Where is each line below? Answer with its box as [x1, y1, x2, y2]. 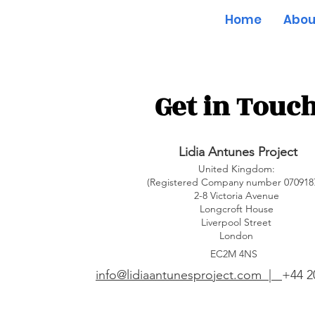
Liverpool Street [201, 216, 271, 229]
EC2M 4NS [210, 247, 263, 260]
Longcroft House [199, 202, 274, 215]
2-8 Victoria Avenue [193, 189, 279, 202]
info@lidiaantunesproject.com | [96, 267, 282, 283]
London [219, 229, 253, 242]
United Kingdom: [198, 162, 275, 175]
